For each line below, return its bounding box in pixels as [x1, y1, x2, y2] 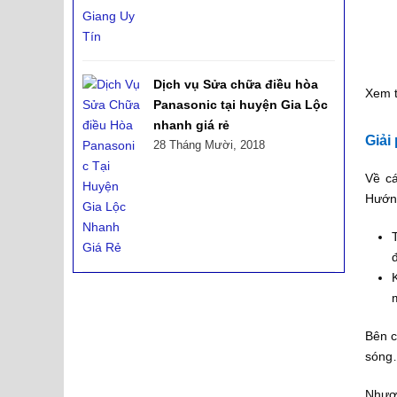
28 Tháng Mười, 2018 [153, 137, 265, 152]
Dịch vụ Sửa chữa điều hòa [153, 76, 318, 91]
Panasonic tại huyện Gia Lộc [153, 97, 328, 112]
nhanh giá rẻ [153, 117, 230, 132]
